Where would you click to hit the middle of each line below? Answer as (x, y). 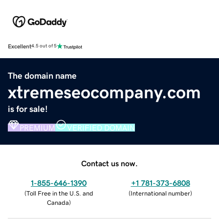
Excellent (20, 46)
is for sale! (28, 109)
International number (160, 193)
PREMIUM (37, 127)
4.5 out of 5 (44, 46)
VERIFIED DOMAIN (101, 127)
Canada (58, 202)
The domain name (42, 76)
